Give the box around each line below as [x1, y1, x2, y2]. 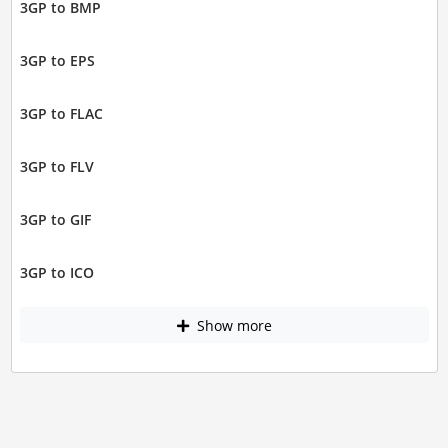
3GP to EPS [19, 51, 95, 71]
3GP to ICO [19, 263, 94, 283]
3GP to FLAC [19, 104, 103, 124]
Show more [192, 315, 272, 335]
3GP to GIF [19, 210, 91, 230]
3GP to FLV [19, 157, 94, 177]
